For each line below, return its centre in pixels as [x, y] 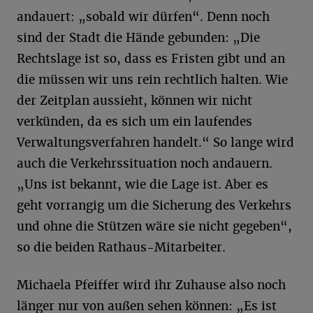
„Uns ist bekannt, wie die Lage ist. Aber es [143, 184]
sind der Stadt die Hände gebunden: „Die [138, 38]
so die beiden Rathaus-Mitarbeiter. [121, 247]
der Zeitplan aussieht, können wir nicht [134, 101]
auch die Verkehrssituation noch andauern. [145, 163]
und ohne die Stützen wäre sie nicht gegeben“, [154, 226]
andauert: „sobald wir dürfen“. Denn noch [143, 17]
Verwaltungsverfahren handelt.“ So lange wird [155, 143]
